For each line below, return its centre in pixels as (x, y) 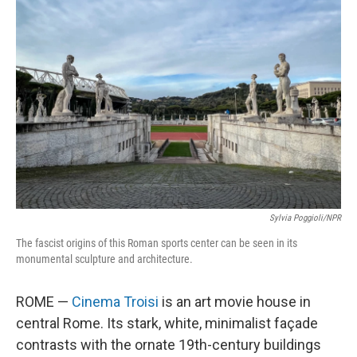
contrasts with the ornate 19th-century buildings (169, 345)
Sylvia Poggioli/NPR (305, 218)
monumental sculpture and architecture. (104, 259)
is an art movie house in (235, 302)
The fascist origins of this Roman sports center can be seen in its (157, 243)
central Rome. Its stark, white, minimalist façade (167, 323)
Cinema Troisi (115, 302)
